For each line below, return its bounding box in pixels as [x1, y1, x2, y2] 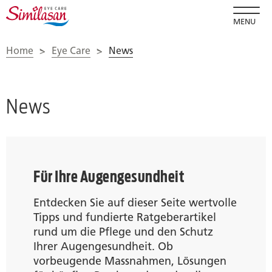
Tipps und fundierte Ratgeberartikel [33, 210, 216, 224]
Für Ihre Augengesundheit [33, 166, 185, 186]
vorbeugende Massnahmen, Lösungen [33, 254, 226, 268]
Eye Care [52, 44, 90, 56]
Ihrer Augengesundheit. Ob [33, 239, 173, 253]
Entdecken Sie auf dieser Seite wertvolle [33, 195, 237, 209]
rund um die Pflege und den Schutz [33, 225, 213, 239]
